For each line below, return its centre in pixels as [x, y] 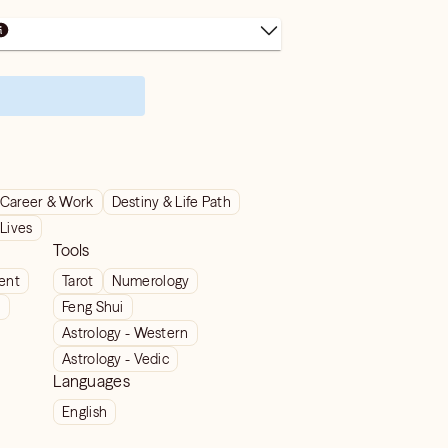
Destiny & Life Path [171, 202]
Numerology [150, 281]
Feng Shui [93, 307]
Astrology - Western [125, 333]
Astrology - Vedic [115, 359]
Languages [92, 381]
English [85, 412]
